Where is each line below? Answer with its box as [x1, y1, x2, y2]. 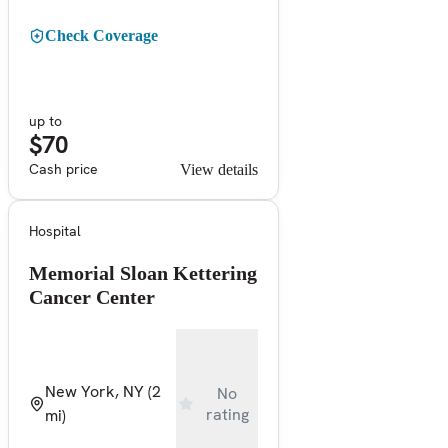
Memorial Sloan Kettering [29, 261, 257, 284]
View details [180, 160, 258, 178]
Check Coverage [45, 26, 158, 44]
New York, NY [45, 380, 144, 402]
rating [205, 403, 249, 425]
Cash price [29, 159, 98, 178]
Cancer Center [29, 285, 155, 308]
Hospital [29, 221, 81, 240]
